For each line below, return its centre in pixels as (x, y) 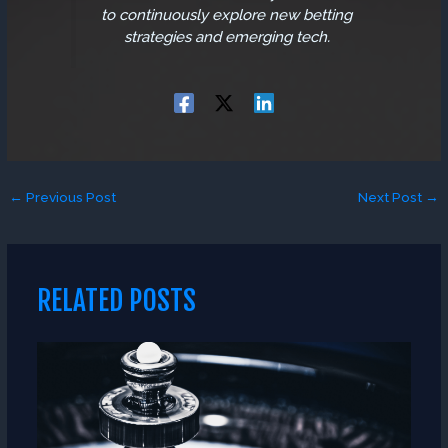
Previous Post (70, 197)
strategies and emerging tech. (226, 36)
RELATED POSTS (116, 300)
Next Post (391, 197)
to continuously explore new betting (226, 14)
